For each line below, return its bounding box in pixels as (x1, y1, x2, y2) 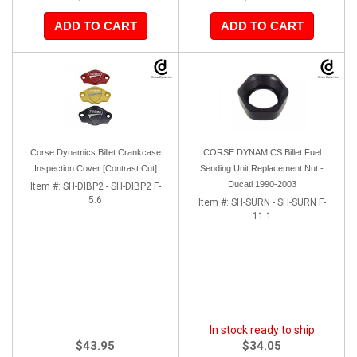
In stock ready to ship (209, 323, 315, 336)
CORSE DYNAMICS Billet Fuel (202, 147, 321, 157)
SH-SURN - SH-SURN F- (230, 196, 326, 208)
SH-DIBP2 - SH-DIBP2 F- (62, 180, 161, 192)
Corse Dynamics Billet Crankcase (29, 147, 161, 157)
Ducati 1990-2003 (227, 178, 296, 189)
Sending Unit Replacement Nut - (200, 163, 324, 173)
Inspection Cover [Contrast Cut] (33, 163, 157, 173)
